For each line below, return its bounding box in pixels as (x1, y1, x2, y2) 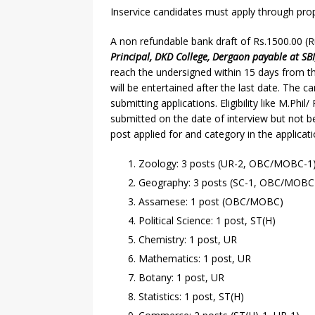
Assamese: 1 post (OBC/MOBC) (139, 195, 283, 208)
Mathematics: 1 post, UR (139, 252, 251, 265)
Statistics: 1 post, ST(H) (139, 290, 244, 303)
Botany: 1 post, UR (139, 271, 224, 284)
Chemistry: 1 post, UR (139, 233, 237, 246)
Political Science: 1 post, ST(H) (139, 214, 276, 227)
